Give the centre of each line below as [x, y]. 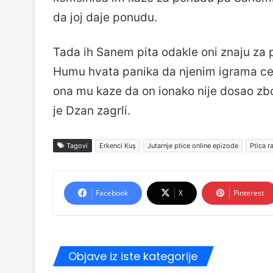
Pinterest [249, 193]
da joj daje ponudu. [105, 17]
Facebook [112, 193]
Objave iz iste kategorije [133, 256]
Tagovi [76, 146]
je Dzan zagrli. [92, 111]
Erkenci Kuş [118, 146]
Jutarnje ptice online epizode [193, 146]
